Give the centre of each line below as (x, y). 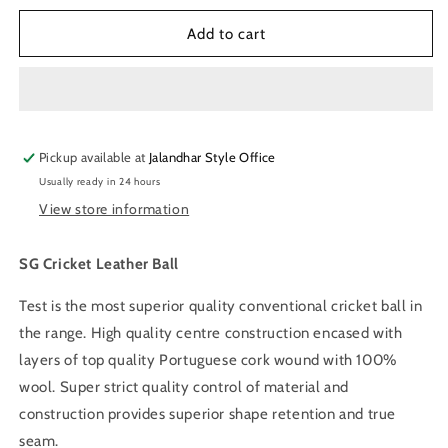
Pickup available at (94, 157)
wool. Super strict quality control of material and (184, 387)
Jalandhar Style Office (212, 157)
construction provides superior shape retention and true (208, 414)
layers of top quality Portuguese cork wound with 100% (208, 360)
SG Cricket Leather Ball (99, 264)
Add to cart (226, 33)
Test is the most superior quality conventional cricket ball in (221, 306)
